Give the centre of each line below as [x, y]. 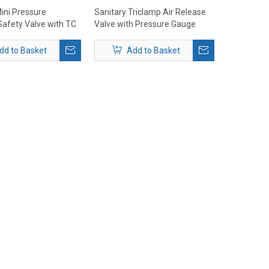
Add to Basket [153, 50]
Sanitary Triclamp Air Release [150, 12]
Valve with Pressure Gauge [145, 24]
